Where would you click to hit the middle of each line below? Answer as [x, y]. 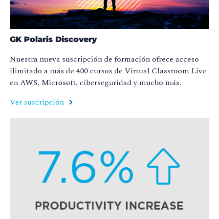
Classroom [170, 71]
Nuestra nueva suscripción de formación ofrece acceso [104, 59]
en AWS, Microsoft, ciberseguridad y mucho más [95, 82]
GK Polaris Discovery [53, 39]
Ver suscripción [38, 102]
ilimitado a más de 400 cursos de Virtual [81, 71]
